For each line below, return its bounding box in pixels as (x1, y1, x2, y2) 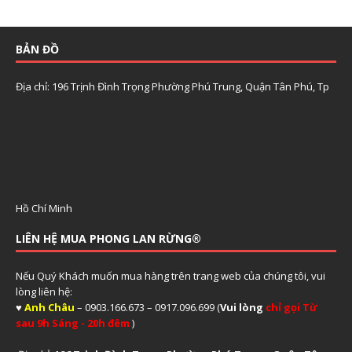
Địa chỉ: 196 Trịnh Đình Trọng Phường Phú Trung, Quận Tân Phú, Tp (16, 79, 329, 93)
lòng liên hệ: (16, 284, 75, 299)
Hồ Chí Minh (16, 200, 75, 215)
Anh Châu (24, 299, 75, 314)
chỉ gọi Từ (266, 299, 317, 314)
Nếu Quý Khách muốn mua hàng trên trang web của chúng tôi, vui (16, 268, 325, 283)
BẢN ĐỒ (16, 41, 59, 57)
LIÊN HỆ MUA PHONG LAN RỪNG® (16, 230, 201, 246)
